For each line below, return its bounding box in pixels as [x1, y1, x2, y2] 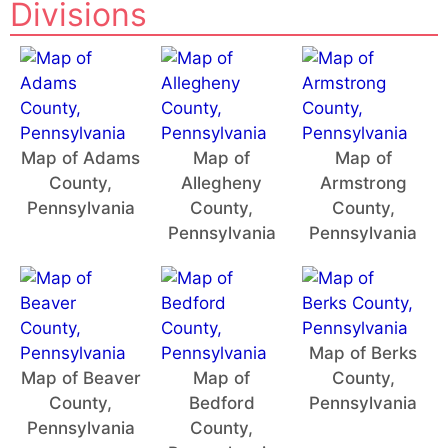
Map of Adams [21, 147, 141, 168]
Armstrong [319, 172, 407, 193]
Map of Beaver [20, 367, 141, 388]
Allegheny [181, 172, 263, 193]
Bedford [188, 392, 255, 413]
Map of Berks [309, 342, 418, 363]
